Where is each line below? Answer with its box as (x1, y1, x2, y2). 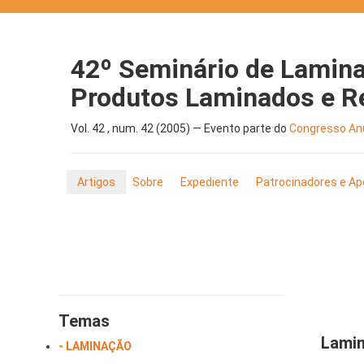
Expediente (180, 175, 239, 189)
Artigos (77, 175, 115, 189)
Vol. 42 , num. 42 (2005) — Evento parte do (71, 122, 289, 136)
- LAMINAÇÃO (58, 340, 132, 353)
